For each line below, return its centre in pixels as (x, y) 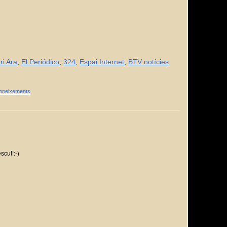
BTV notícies (148, 62)
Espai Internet (102, 62)
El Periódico (40, 62)
